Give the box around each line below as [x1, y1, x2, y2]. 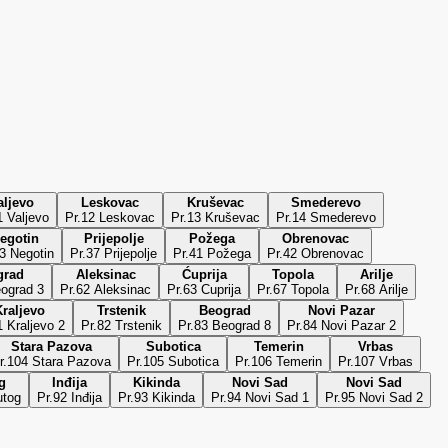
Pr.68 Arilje [345, 281, 408, 297]
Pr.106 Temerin [235, 353, 322, 369]
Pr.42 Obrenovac [267, 245, 364, 261]
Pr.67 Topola [257, 281, 329, 297]
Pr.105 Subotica [127, 353, 219, 369]
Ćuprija [181, 266, 227, 282]
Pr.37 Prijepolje [70, 245, 157, 261]
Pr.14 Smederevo [276, 209, 376, 225]
